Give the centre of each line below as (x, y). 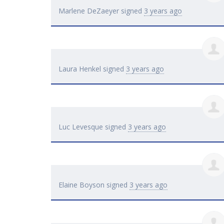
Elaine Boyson (81, 185)
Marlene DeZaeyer (89, 11)
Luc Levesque (81, 127)
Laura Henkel (80, 69)
